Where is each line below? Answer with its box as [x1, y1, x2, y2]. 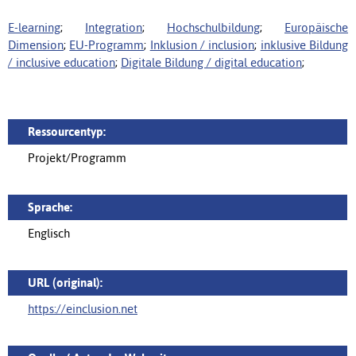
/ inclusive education [8, 56, 115, 69]
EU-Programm [69, 38, 145, 52]
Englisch [28, 226, 70, 240]
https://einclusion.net [28, 302, 137, 315]
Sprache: [28, 200, 72, 214]
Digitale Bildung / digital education [121, 56, 302, 69]
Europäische [284, 21, 348, 34]
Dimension [8, 38, 64, 52]
